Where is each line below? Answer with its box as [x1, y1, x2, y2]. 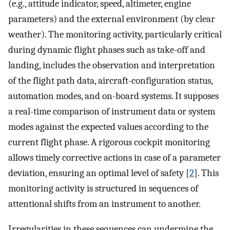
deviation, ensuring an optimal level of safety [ [8, 167, 189, 179]
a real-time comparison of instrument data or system [8, 106, 215, 118]
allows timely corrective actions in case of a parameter [8, 152, 221, 164]
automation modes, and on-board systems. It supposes [8, 90, 219, 102]
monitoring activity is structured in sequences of [8, 183, 198, 195]
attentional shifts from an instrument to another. [8, 198, 201, 210]
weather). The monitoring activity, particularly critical [8, 29, 222, 41]
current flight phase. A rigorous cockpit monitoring [8, 137, 210, 148]
